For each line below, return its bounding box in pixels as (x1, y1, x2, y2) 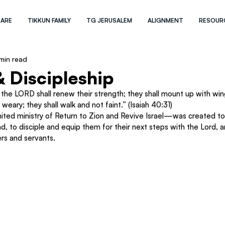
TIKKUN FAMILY (28, 17, 71, 24)
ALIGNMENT (148, 17, 184, 24)
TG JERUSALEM (86, 17, 133, 24)
